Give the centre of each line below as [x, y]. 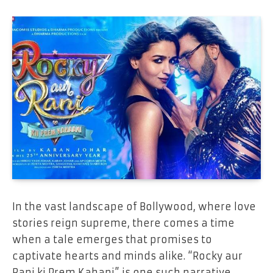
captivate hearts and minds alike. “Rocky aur [127, 256]
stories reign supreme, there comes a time [123, 223]
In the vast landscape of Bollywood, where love [134, 206]
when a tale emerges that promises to [112, 239]
